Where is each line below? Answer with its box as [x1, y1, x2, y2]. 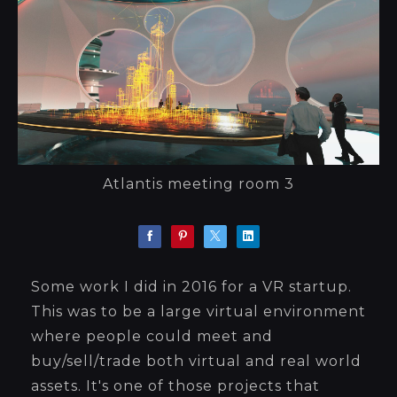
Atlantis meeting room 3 [103, 175, 294, 193]
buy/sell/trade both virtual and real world [31, 353, 362, 370]
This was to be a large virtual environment [31, 303, 366, 321]
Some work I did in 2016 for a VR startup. [31, 278, 352, 296]
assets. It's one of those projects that [31, 378, 320, 395]
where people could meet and [31, 328, 273, 346]
